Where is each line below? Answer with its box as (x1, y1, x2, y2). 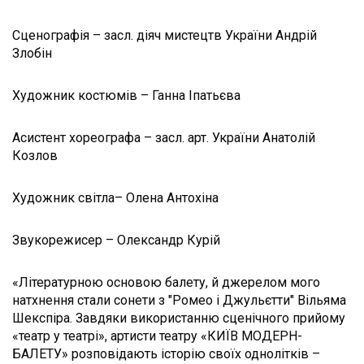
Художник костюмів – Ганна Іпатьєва (12, 87, 240, 103)
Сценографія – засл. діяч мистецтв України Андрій (12, 27, 317, 43)
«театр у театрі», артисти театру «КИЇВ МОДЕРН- (12, 327, 302, 344)
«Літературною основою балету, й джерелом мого (12, 274, 320, 290)
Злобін (12, 45, 52, 61)
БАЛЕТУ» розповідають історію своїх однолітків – (12, 345, 320, 362)
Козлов (12, 147, 58, 163)
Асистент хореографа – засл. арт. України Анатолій (12, 129, 315, 145)
